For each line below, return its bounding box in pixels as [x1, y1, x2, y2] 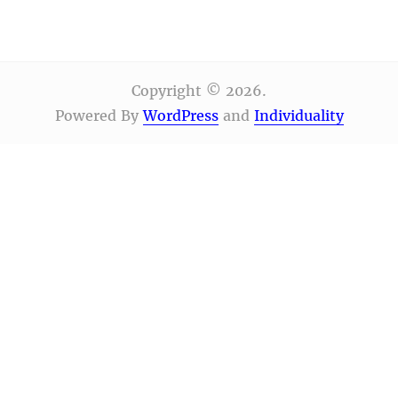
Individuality [253, 107, 344, 125]
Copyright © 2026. [131, 82, 267, 100]
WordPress [142, 107, 219, 125]
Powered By [54, 107, 143, 125]
